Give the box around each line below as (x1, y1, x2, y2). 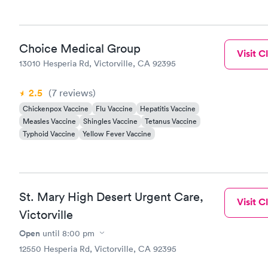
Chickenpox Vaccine (23, 103, 89, 114)
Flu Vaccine (96, 103, 133, 114)
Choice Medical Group (19, 41, 141, 56)
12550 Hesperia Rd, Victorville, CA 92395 (19, 243, 176, 254)
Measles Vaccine (23, 116, 76, 126)
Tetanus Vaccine (145, 116, 197, 126)
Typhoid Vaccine (23, 129, 75, 139)
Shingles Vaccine (83, 116, 138, 126)
